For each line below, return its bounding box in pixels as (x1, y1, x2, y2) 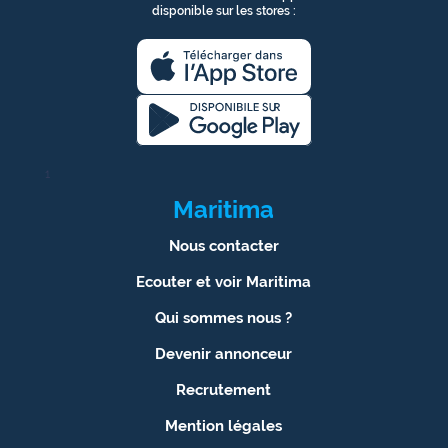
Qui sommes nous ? (155, 308, 293, 326)
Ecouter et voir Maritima (136, 272, 312, 290)
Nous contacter (168, 236, 279, 254)
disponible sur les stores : (151, 3, 296, 18)
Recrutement (176, 380, 272, 398)
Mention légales (165, 416, 283, 434)
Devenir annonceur (155, 344, 293, 362)
